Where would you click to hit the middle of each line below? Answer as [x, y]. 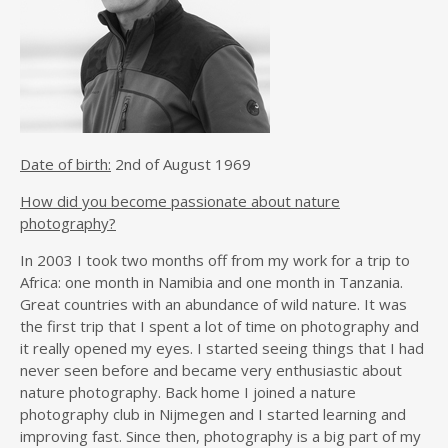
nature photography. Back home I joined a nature [188, 392]
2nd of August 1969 [181, 164]
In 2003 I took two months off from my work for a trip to [215, 260]
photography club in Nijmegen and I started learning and [213, 414]
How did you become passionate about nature [180, 201]
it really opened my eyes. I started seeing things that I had [222, 348]
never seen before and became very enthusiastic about [211, 370]
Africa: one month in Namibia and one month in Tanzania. [211, 282]
